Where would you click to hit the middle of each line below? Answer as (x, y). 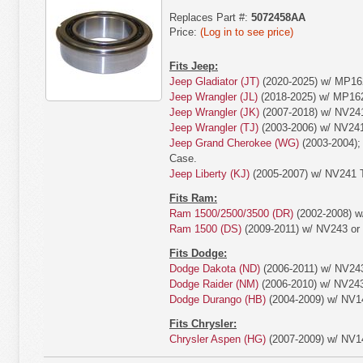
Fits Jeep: (194, 66)
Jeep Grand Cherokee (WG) (234, 143)
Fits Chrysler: (203, 324)
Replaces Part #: (210, 17)
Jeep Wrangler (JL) (214, 97)
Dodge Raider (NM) (214, 284)
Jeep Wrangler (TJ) (214, 128)
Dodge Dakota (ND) (215, 269)
